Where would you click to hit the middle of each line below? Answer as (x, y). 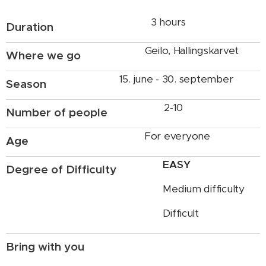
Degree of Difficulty (61, 169)
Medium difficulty (204, 189)
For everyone (177, 136)
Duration (30, 26)
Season (26, 83)
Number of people (57, 112)
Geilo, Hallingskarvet (192, 50)
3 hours (168, 22)
